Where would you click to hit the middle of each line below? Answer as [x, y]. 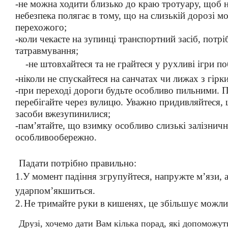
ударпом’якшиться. [55, 191]
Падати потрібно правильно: [77, 163]
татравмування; [47, 51]
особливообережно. [56, 137]
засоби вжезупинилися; [63, 113]
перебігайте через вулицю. [70, 102]
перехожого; [41, 27]
